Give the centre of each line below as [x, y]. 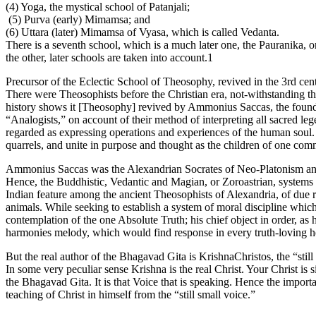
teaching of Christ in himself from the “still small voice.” [130, 295]
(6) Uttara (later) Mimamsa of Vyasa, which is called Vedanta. [142, 32]
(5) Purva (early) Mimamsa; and [79, 20]
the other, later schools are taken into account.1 [109, 58]
